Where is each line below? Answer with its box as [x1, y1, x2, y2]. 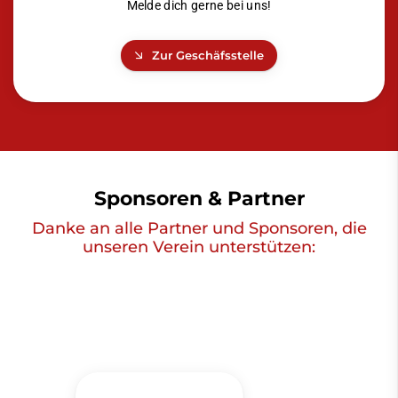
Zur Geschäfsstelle [152, 49, 264, 63]
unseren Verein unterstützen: [83, 237, 315, 257]
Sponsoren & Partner [93, 187, 305, 211]
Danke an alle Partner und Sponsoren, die [31, 219, 367, 238]
